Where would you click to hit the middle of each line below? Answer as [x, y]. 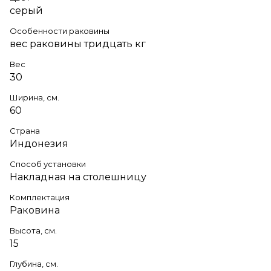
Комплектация [40, 197]
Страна [25, 130]
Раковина [35, 210]
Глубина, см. [34, 263]
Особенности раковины [60, 31]
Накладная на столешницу [78, 177]
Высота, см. [33, 230]
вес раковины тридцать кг [78, 44]
